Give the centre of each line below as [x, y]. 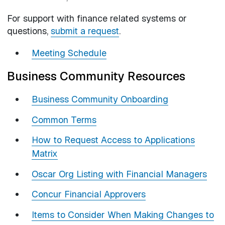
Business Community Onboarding [100, 99]
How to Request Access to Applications [113, 140]
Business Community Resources [96, 76]
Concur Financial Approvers [89, 194]
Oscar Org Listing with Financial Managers [119, 174]
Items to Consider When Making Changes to [123, 214]
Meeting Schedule [69, 53]
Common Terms [64, 120]
